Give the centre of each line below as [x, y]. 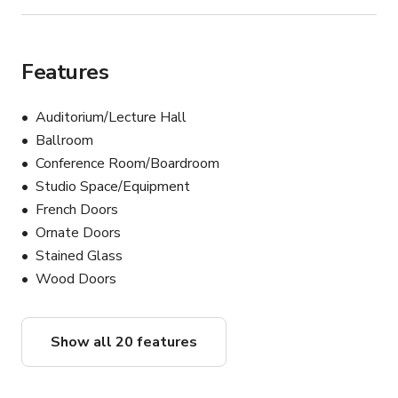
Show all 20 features [124, 342]
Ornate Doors [78, 233]
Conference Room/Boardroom [127, 164]
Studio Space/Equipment [113, 187]
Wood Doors [76, 279]
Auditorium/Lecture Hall [111, 118]
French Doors [77, 210]
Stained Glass [79, 256]
